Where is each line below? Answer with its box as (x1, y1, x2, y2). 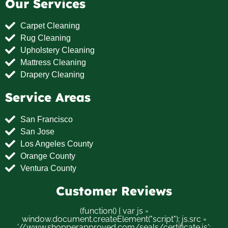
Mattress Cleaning (20, 58, 86, 67)
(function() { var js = (80, 206, 149, 216)
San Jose (20, 127, 54, 136)
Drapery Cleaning (20, 70, 84, 79)
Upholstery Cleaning (20, 46, 95, 55)
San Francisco (20, 115, 73, 124)
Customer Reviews (56, 183, 172, 199)
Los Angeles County (20, 139, 93, 149)
